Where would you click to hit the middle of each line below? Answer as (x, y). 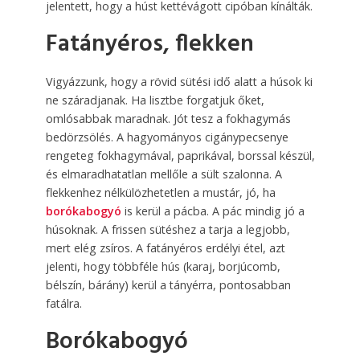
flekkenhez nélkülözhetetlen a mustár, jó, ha (160, 193)
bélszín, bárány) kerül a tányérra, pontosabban (168, 285)
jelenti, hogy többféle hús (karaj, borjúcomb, (163, 267)
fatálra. (63, 304)
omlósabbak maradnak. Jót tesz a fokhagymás (168, 119)
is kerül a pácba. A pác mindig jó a (213, 211)
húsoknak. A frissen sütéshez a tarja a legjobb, (168, 230)
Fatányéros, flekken (149, 45)
